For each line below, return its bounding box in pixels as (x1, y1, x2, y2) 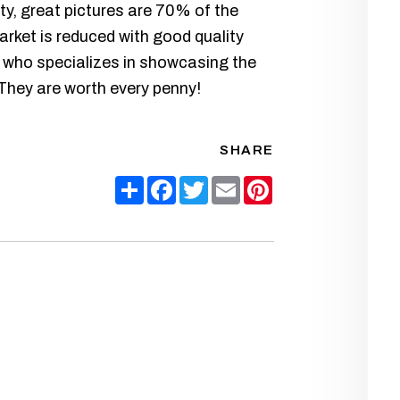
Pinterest (271, 174, 330, 190)
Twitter (207, 174, 254, 190)
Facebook (175, 174, 240, 190)
